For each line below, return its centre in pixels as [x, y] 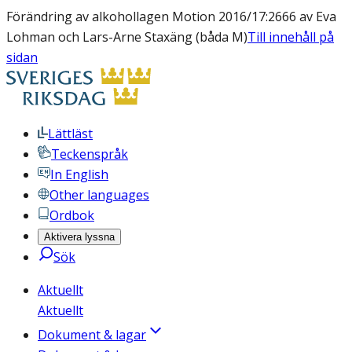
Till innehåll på [291, 37]
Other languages [99, 195]
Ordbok [72, 215]
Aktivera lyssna [79, 237]
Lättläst [70, 134]
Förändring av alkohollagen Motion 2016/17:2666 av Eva [171, 16]
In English [79, 174]
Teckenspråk [90, 154]
